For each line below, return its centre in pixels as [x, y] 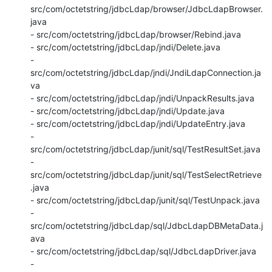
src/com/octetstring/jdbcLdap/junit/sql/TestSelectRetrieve [146, 174]
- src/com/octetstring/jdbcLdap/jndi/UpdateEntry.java [138, 123]
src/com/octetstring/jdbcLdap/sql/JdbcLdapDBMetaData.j [147, 225]
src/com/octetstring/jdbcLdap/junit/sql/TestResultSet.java [145, 149]
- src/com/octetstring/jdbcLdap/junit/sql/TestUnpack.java [145, 200]
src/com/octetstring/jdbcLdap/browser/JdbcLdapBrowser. [147, 8]
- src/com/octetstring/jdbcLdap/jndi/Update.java [127, 110]
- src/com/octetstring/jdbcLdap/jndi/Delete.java [125, 47]
